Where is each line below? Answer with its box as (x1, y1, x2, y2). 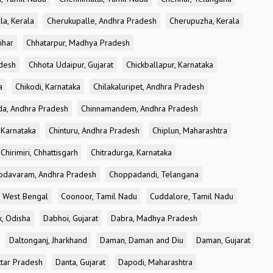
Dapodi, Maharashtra (118, 257, 193, 268)
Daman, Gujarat (196, 235, 250, 246)
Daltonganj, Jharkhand (9, 235, 87, 246)
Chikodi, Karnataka (15, 81, 80, 92)
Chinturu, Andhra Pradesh (49, 125, 140, 136)
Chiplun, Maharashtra (152, 125, 227, 136)
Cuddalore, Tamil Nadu (150, 191, 233, 202)
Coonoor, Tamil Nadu (61, 191, 137, 202)
